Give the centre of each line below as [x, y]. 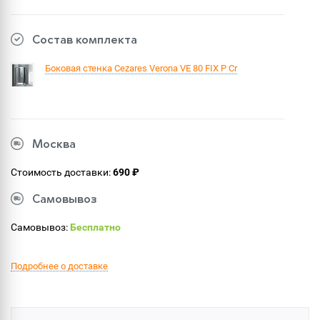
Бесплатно [95, 227]
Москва [54, 145]
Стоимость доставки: [62, 172]
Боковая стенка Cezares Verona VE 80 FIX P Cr [141, 68]
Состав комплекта [85, 41]
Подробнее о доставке [59, 266]
